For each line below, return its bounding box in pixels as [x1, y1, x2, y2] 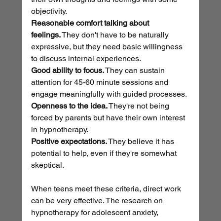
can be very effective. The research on [31, 196, 165, 206]
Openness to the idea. [31, 101, 108, 111]
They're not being [107, 101, 171, 111]
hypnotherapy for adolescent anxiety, [31, 208, 160, 218]
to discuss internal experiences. [31, 54, 141, 64]
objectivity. [31, 6, 67, 16]
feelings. [31, 30, 61, 40]
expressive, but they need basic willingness [31, 42, 184, 52]
